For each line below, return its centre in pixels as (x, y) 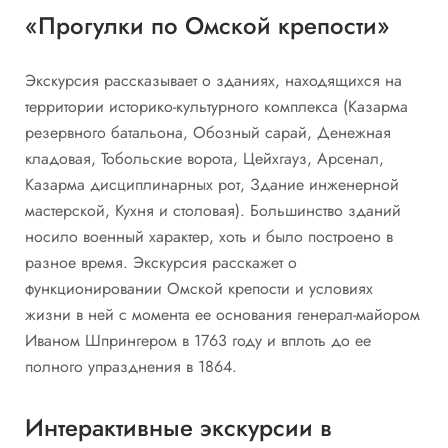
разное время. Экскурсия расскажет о (161, 263)
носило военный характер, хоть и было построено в (209, 237)
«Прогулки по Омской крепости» (207, 26)
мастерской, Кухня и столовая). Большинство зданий (213, 211)
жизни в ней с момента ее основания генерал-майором (222, 315)
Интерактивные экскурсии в (178, 427)
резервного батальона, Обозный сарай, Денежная (208, 133)
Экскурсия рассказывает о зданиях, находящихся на (213, 81)
